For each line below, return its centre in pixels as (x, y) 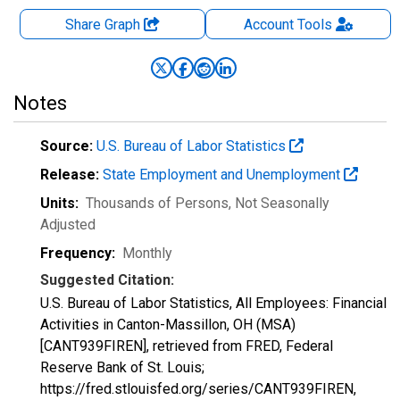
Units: (59, 203)
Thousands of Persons (157, 203)
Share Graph (104, 25)
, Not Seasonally (279, 203)
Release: (70, 175)
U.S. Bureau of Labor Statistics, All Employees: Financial (213, 303)
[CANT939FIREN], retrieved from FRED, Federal (187, 346)
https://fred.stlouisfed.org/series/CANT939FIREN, (198, 389)
